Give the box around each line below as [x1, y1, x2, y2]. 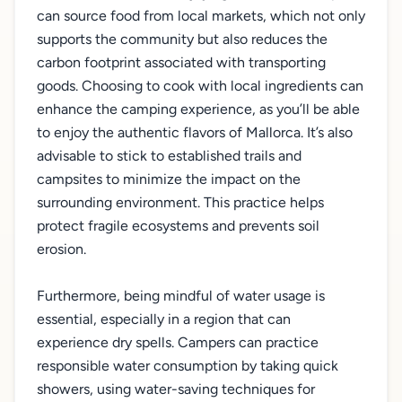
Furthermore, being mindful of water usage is [37, 287, 325, 304]
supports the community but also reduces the [37, 31, 328, 48]
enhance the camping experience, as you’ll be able [37, 100, 360, 118]
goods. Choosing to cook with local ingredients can [37, 77, 363, 94]
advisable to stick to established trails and [37, 147, 301, 164]
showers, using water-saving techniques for [37, 380, 315, 398]
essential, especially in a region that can [37, 310, 291, 328]
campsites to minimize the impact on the [37, 170, 301, 188]
